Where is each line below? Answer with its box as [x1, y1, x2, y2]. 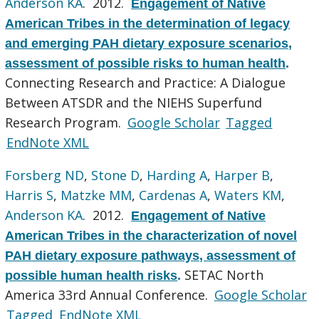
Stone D [91, 166, 140, 184]
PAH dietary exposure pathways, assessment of [5, 248, 296, 263]
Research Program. [5, 113, 125, 131]
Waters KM [214, 186, 282, 204]
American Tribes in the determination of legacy [5, 16, 291, 31]
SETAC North [184, 266, 264, 283]
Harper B [214, 166, 271, 184]
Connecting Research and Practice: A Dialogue [5, 73, 286, 91]
